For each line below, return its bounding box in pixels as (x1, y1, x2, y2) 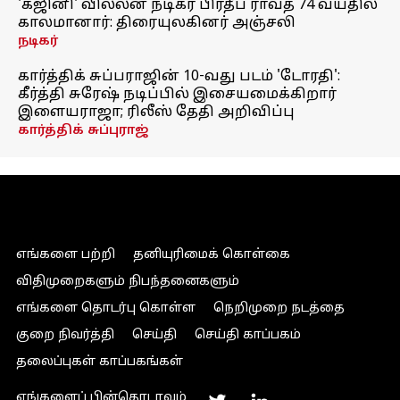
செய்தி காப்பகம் (194, 328, 301, 343)
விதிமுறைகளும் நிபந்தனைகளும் (15, 274, 239, 289)
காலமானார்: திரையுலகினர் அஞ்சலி (18, 14, 296, 32)
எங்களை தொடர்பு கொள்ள (15, 301, 196, 316)
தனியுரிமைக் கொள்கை (132, 247, 290, 262)
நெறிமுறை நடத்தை (212, 301, 345, 316)
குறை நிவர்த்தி (15, 328, 114, 343)
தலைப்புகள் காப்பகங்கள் (15, 354, 183, 370)
